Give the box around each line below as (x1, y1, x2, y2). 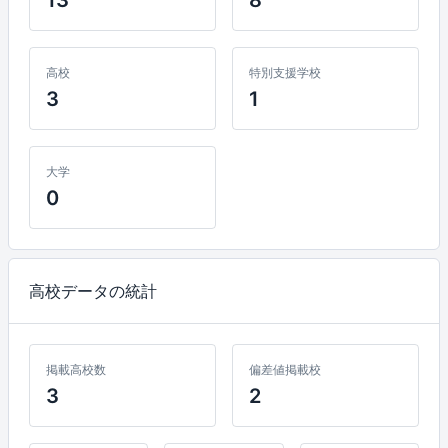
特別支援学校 (249, 64, 321, 80)
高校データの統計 (29, 280, 157, 301)
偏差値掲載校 (249, 361, 321, 377)
